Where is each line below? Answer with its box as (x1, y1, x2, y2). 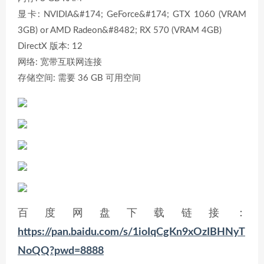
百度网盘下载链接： (18, 208, 246, 219)
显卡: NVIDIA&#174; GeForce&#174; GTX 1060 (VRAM (18, 10, 246, 19)
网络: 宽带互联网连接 (18, 58, 102, 67)
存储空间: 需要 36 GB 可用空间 (18, 74, 141, 82)
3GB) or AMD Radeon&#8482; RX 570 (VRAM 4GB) (18, 26, 222, 35)
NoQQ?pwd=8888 (18, 246, 104, 256)
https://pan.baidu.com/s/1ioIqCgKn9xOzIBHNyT (18, 227, 245, 237)
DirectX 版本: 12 (18, 42, 82, 51)
